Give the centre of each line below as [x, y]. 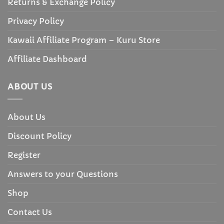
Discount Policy [39, 136]
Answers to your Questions [63, 174]
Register [24, 155]
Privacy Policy [36, 21]
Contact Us [30, 212]
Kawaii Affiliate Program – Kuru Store [84, 40]
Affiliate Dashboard [47, 59]
